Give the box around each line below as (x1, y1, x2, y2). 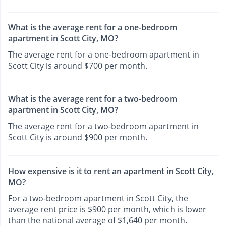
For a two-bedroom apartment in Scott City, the (8, 192, 188, 204)
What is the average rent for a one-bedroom (8, 22, 177, 33)
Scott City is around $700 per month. (8, 60, 147, 72)
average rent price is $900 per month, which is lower (8, 203, 206, 215)
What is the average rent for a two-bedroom (8, 93, 177, 105)
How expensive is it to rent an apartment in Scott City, (8, 165, 214, 177)
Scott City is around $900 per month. (8, 132, 147, 143)
